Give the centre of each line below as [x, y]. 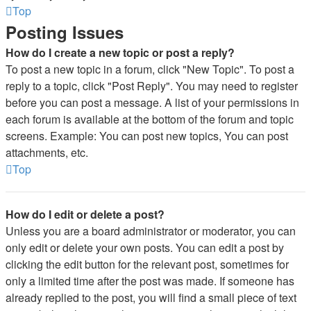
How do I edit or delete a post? [85, 214]
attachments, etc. [47, 152]
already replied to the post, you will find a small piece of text [151, 297]
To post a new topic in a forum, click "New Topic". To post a [150, 69]
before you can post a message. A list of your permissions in [152, 102]
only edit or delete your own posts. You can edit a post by [145, 247]
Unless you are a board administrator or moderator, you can [151, 231]
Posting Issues [65, 32]
